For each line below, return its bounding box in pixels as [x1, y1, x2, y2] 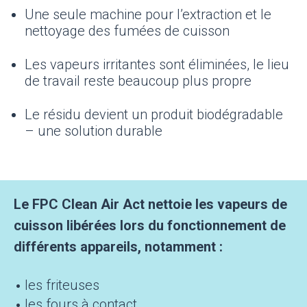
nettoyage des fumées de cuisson [25, 23, 230, 40]
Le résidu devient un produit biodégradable [25, 106, 283, 123]
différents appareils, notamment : [14, 238, 223, 256]
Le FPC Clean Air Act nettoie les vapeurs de [14, 196, 287, 213]
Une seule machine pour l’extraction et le [25, 6, 271, 23]
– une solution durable [25, 123, 162, 140]
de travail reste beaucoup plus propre [25, 73, 251, 90]
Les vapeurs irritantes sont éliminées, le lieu [25, 56, 289, 73]
